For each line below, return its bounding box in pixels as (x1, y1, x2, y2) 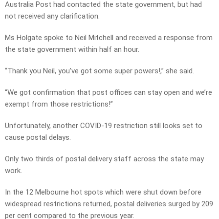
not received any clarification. (5, 12, 100, 21)
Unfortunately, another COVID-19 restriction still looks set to (5, 121, 202, 131)
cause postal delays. (5, 133, 71, 142)
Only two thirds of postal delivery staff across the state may (5, 154, 204, 164)
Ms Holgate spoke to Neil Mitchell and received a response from (5, 33, 213, 43)
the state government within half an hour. (5, 45, 139, 54)
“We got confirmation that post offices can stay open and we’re (5, 88, 212, 97)
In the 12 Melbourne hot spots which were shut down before (5, 188, 201, 197)
